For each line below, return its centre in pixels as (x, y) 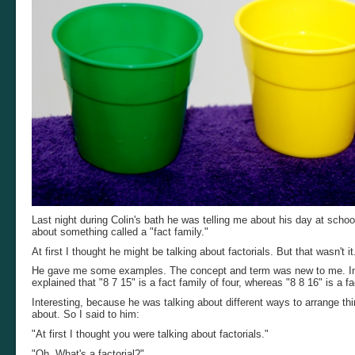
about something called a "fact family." (120, 231)
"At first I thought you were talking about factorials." (150, 334)
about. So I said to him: (86, 315)
